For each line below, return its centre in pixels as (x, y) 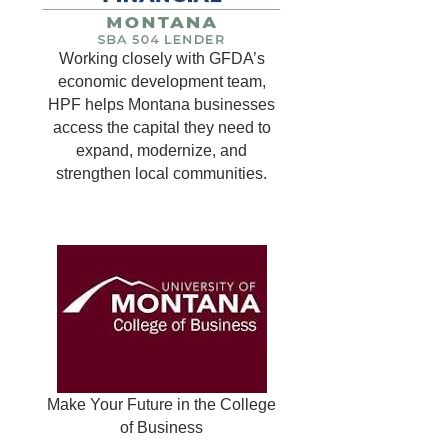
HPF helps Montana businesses (161, 105)
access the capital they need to (161, 128)
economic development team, (161, 82)
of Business (161, 427)
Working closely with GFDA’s (161, 59)
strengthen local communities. (161, 174)
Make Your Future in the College (161, 404)
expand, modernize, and (161, 151)
